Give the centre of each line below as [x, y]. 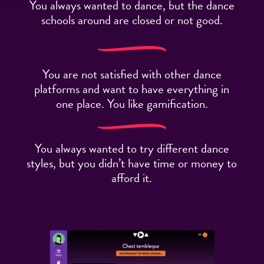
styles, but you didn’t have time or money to [132, 164]
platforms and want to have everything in [132, 89]
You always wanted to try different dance [132, 149]
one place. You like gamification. [132, 104]
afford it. [132, 178]
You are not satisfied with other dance [132, 75]
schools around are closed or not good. [132, 20]
